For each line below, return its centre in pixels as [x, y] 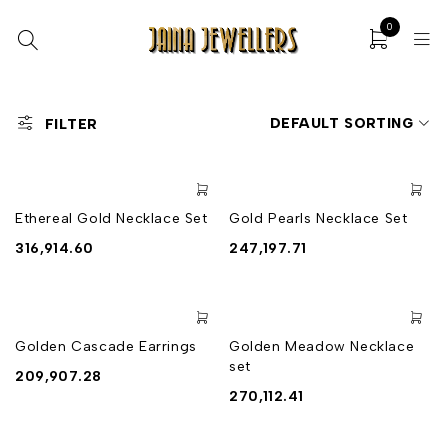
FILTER [71, 124]
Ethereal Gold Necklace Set [111, 218]
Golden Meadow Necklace [322, 346]
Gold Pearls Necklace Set [318, 218]
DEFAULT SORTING [341, 123]
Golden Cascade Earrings [106, 346]
